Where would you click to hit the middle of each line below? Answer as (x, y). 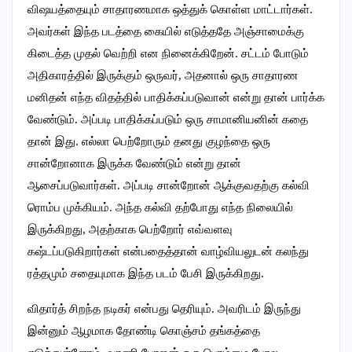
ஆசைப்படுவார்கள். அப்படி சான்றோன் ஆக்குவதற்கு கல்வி (169, 186)
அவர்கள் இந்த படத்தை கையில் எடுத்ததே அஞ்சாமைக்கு (166, 32)
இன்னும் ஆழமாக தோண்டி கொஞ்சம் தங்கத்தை (144, 331)
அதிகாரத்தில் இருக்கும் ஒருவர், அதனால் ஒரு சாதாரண (163, 76)
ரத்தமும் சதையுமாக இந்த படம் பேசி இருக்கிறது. (146, 274)
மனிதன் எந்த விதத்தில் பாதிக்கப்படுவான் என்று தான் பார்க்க (176, 98)
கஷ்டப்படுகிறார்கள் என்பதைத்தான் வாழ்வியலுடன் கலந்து (168, 252)
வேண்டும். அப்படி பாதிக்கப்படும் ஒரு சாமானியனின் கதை (168, 120)
